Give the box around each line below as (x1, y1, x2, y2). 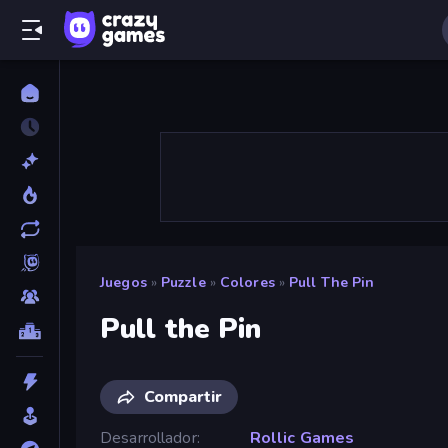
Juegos (100, 273, 147, 292)
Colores (219, 273, 275, 292)
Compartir (144, 385, 222, 408)
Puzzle (160, 273, 206, 292)
